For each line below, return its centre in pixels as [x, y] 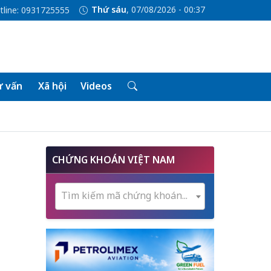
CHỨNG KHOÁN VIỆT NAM [113, 160]
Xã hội [52, 86]
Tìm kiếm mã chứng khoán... [124, 195]
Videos [96, 86]
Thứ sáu [109, 10]
